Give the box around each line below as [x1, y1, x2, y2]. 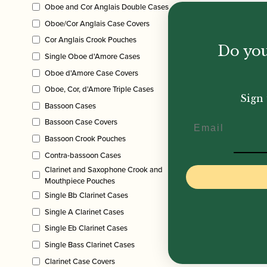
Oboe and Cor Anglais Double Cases [45, 1, 169, 13]
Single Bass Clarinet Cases [45, 239, 135, 251]
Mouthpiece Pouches [45, 175, 115, 187]
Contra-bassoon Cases [45, 149, 121, 161]
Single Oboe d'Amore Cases [45, 51, 140, 63]
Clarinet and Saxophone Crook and [45, 163, 163, 175]
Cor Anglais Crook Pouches [45, 34, 136, 46]
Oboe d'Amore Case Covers [45, 67, 138, 79]
